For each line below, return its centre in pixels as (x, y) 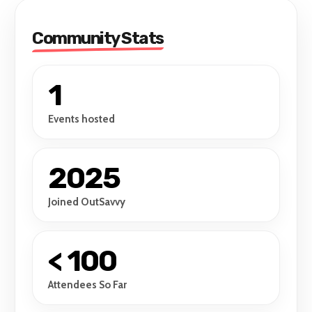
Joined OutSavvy (87, 202)
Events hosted (82, 119)
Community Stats (98, 39)
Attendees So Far (88, 285)
